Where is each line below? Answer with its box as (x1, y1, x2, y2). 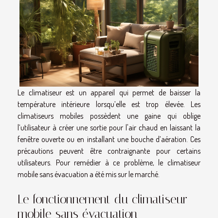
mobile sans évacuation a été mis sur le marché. (18, 169, 160, 179)
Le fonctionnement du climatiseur (18, 192, 187, 206)
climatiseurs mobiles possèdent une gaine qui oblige (18, 110, 200, 121)
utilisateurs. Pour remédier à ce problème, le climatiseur (18, 157, 200, 167)
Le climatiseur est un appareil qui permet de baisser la (18, 87, 200, 97)
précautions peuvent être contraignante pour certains (18, 145, 200, 156)
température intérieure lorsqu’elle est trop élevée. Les (18, 99, 200, 109)
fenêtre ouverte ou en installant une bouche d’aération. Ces (18, 134, 200, 144)
